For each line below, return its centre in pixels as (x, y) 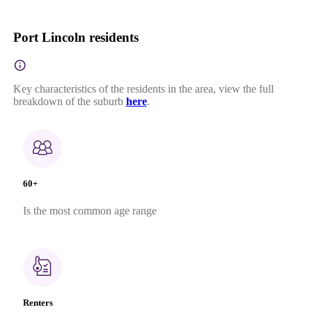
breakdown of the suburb (68, 101)
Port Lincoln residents (76, 37)
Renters (38, 303)
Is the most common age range (89, 211)
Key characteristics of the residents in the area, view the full (143, 88)
